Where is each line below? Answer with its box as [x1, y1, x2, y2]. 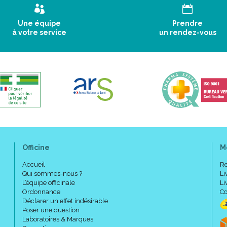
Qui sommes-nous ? [22, 170, 82, 177]
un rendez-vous [159, 28, 216, 36]
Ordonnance [22, 188, 60, 196]
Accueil [22, 161, 45, 168]
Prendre [172, 19, 203, 27]
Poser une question [22, 206, 80, 214]
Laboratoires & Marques [22, 215, 93, 223]
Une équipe [18, 19, 61, 27]
